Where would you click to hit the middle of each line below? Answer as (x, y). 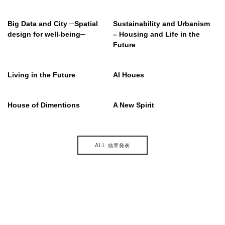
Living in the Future (41, 75)
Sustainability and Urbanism (161, 24)
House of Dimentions (44, 105)
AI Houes (128, 75)
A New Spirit (133, 105)
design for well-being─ (46, 34)
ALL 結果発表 (113, 145)
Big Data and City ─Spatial (53, 24)
